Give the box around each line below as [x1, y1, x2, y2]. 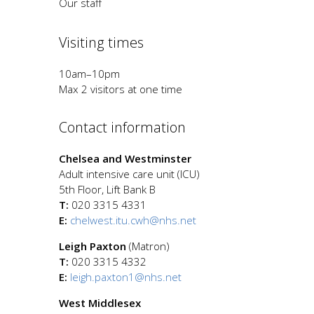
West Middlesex [59, 296, 141, 310]
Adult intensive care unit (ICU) [59, 166, 200, 181]
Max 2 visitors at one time [59, 81, 185, 96]
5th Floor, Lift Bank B [59, 182, 156, 196]
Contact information [59, 118, 186, 137]
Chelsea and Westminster [59, 151, 191, 165]
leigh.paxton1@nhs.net [70, 270, 182, 285]
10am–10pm [59, 66, 120, 81]
